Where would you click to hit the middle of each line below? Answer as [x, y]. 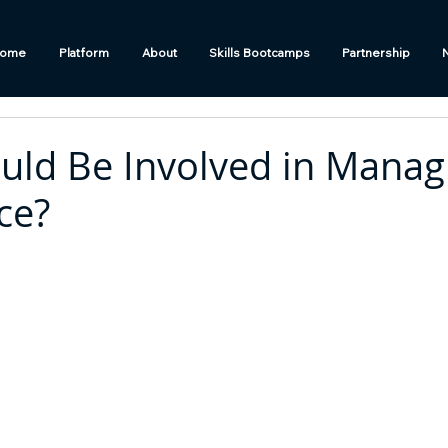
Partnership [376, 52]
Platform [84, 52]
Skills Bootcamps [259, 52]
